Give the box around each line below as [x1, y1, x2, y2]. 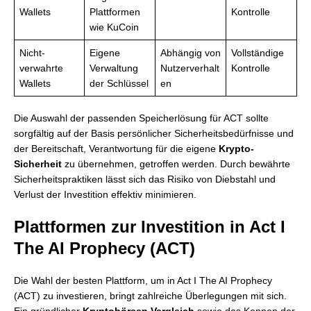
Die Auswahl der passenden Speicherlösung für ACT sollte [14, 112, 269, 124]
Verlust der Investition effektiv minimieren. [14, 189, 196, 200]
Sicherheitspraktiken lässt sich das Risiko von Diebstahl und [14, 174, 276, 185]
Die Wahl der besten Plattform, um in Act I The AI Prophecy [14, 275, 272, 286]
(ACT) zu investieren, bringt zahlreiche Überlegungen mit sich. [14, 290, 287, 301]
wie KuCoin [90, 22, 139, 33]
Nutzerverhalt [160, 62, 219, 74]
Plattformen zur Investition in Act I [14, 217, 285, 236]
